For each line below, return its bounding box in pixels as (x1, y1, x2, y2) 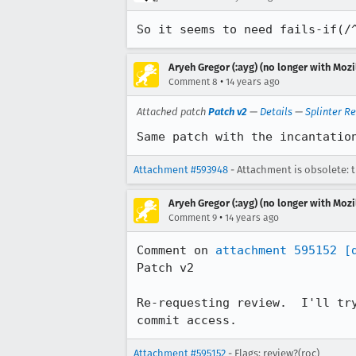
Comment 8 (168, 76, 218, 87)
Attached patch (137, 106, 208, 118)
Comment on (137, 243, 215, 257)
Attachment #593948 (133, 164, 228, 176)
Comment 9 (168, 212, 217, 223)
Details (260, 106, 292, 118)
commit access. (137, 313, 237, 327)
